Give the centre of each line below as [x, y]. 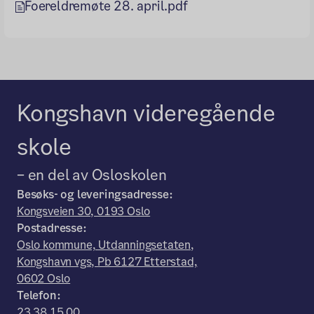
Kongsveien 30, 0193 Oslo [84, 211]
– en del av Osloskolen [92, 175]
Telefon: [39, 295]
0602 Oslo [44, 279]
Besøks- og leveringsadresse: [95, 194]
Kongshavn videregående [146, 113]
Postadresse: [52, 228]
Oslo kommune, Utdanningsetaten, [105, 245]
